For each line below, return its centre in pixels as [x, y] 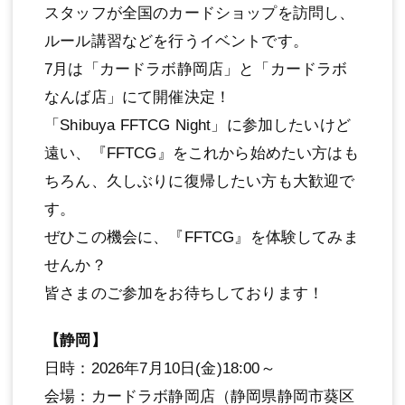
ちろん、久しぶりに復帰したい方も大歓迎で [200, 182]
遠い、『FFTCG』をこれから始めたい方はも [202, 154]
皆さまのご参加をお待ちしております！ [184, 294]
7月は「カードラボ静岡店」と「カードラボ [196, 70]
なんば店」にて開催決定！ [138, 98]
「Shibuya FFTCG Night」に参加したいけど [198, 126]
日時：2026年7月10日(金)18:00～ [160, 369]
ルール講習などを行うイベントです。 [176, 42]
